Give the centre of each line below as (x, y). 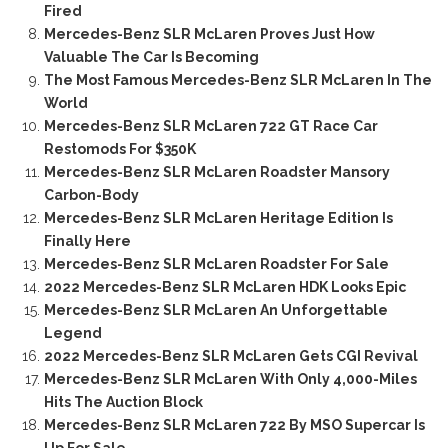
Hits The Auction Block (123, 401)
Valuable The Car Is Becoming (151, 56)
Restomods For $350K (119, 148)
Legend (72, 332)
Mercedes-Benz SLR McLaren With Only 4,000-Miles (230, 378)
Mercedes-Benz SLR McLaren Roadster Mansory (216, 171)
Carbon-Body (91, 194)
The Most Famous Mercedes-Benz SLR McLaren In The (237, 79)
